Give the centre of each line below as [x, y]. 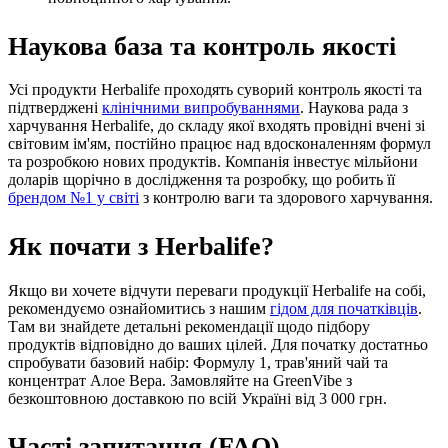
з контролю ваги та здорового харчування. [286, 198]
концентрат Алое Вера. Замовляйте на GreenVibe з [180, 380]
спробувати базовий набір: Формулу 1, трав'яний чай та [198, 362]
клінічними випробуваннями [201, 108]
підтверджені [55, 108]
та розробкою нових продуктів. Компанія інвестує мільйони [213, 162]
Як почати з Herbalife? [141, 247]
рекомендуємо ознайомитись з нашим [139, 308]
